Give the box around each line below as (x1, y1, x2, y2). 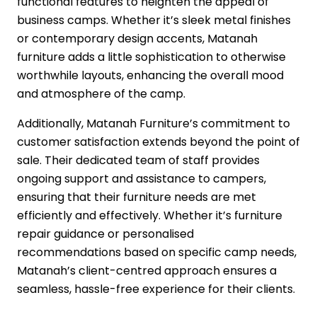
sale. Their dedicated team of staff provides (17, 152, 260, 169)
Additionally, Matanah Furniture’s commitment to (17, 115, 290, 132)
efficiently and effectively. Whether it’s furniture (17, 207, 282, 224)
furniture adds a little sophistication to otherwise (17, 49, 286, 66)
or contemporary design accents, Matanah (17, 30, 258, 47)
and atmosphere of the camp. (17, 86, 188, 103)
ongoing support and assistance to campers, (17, 171, 266, 188)
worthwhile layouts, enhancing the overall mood (17, 67, 284, 84)
